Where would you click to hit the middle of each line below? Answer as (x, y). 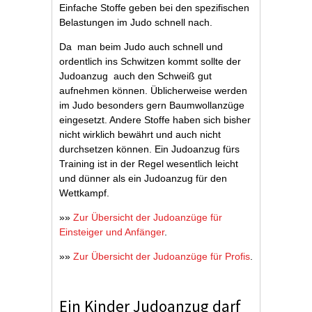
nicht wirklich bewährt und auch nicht (140, 134)
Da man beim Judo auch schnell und (141, 47)
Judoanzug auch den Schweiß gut (135, 76)
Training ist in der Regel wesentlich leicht (149, 164)
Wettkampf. (84, 193)
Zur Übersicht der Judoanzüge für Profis (162, 256)
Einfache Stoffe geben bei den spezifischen (154, 8)
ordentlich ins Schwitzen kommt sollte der (150, 61)
